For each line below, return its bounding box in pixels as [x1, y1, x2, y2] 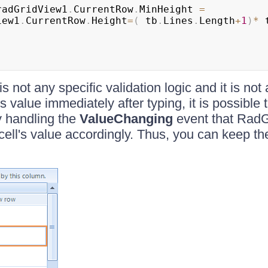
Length [199, 15, 235, 26]
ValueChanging [79, 111, 173, 126]
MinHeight [139, 4, 199, 15]
